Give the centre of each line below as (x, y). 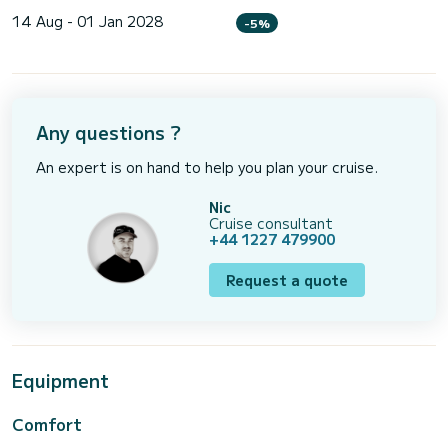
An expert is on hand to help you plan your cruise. (207, 166)
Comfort (47, 423)
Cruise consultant (271, 222)
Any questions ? (108, 131)
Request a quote (287, 279)
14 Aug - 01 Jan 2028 (87, 20)
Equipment (60, 379)
